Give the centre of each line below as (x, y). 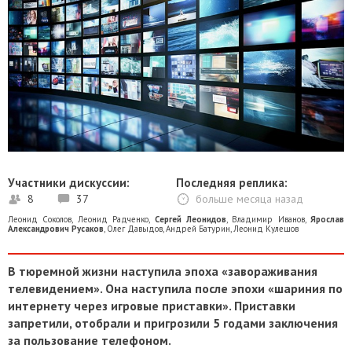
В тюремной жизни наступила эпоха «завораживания (163, 271)
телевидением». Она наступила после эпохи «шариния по (175, 288)
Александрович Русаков (56, 228)
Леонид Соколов (40, 219)
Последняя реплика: (232, 182)
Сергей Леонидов (190, 219)
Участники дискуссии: (69, 182)
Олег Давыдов (135, 228)
